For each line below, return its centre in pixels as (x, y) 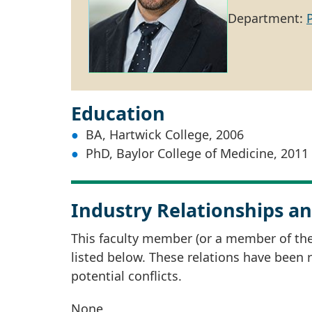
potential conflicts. (126, 275)
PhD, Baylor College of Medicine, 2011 (197, 153)
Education (118, 113)
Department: (267, 18)
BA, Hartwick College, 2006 (165, 134)
